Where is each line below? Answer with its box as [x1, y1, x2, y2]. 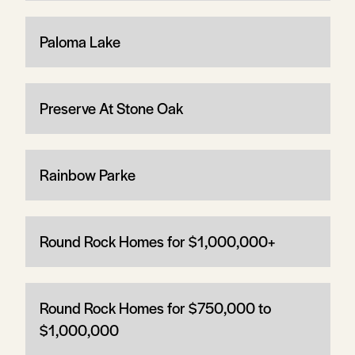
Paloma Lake [39, 30, 120, 52]
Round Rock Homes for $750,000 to [39, 296, 271, 319]
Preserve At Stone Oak [39, 97, 183, 119]
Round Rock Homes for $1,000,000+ [39, 230, 275, 252]
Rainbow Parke [39, 163, 136, 185]
